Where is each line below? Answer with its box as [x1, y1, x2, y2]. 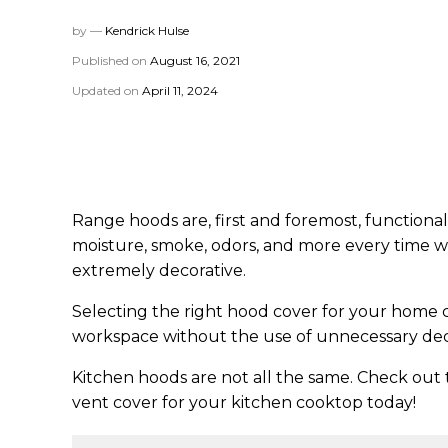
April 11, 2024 [142, 83, 218, 98]
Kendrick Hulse [105, 23, 189, 38]
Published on [72, 53, 150, 68]
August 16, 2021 [150, 53, 240, 68]
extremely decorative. [72, 261, 246, 280]
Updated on [72, 83, 142, 98]
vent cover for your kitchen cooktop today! [72, 393, 416, 412]
